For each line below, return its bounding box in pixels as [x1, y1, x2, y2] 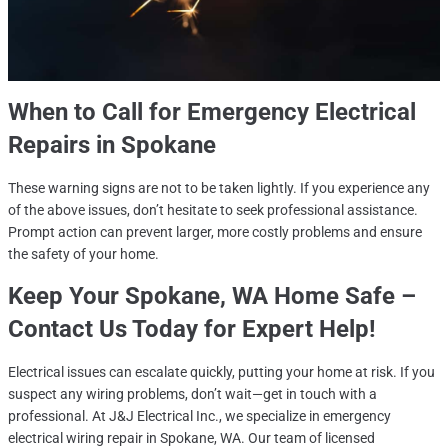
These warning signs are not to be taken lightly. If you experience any [8, 179, 430, 196]
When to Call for [8, 97, 187, 126]
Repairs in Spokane [8, 130, 216, 159]
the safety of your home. [8, 245, 159, 262]
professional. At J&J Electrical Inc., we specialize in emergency [8, 407, 391, 424]
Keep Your [8, 281, 125, 310]
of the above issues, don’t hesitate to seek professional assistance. [8, 201, 418, 218]
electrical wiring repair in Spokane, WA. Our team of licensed [8, 429, 375, 446]
